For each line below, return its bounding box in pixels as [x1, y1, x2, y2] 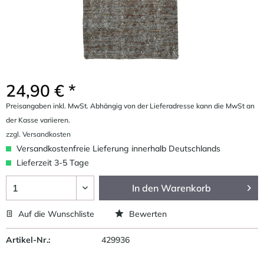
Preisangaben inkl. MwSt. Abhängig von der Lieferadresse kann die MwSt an [6, 101, 255, 110]
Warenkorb [161, 181, 212, 194]
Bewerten [127, 208, 167, 219]
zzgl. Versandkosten [6, 129, 71, 138]
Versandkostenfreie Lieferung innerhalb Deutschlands [14, 143, 220, 154]
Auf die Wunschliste [16, 208, 94, 219]
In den [132, 181, 159, 194]
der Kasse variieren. [6, 115, 70, 124]
